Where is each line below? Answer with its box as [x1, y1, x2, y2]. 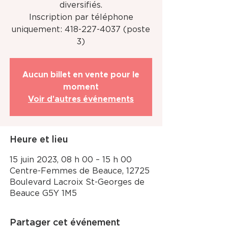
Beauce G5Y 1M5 [10, 189, 77, 197]
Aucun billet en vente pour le [22, 71, 139, 79]
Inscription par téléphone [28, 13, 133, 21]
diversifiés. [60, 1, 102, 9]
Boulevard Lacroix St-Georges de [10, 178, 145, 186]
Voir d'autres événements [28, 95, 134, 103]
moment [63, 83, 99, 91]
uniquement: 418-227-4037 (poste [12, 25, 150, 34]
